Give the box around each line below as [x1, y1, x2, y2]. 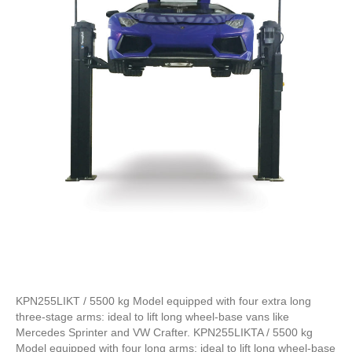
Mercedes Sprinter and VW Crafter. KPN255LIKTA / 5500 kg [16, 325, 313, 339]
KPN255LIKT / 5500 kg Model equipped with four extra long [16, 294, 311, 307]
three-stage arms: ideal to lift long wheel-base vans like [16, 310, 289, 323]
